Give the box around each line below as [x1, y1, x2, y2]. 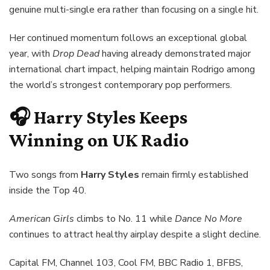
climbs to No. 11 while [74, 212, 175, 226]
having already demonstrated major [99, 46, 251, 60]
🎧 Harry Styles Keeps [9, 105, 187, 128]
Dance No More [175, 212, 242, 226]
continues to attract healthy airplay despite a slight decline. [9, 228, 261, 242]
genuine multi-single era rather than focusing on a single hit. [9, 2, 259, 16]
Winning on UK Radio [9, 128, 189, 151]
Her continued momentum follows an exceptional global [9, 31, 247, 45]
